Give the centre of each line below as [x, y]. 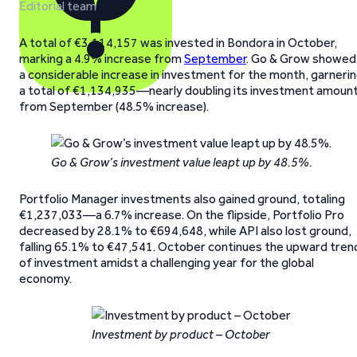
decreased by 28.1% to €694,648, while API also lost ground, [185, 231]
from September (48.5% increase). [114, 106]
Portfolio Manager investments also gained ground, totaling [182, 199]
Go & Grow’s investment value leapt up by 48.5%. [182, 162]
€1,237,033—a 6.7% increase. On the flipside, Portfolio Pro [182, 215]
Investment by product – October [181, 334]
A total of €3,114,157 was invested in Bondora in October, [178, 43]
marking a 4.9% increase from [102, 59]
